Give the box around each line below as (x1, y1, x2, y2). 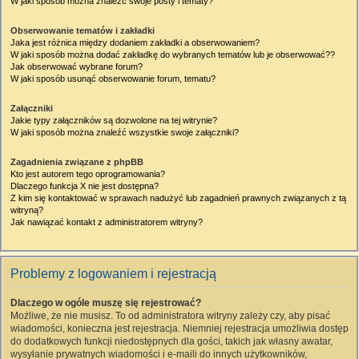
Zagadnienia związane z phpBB (10, 157, 143, 167)
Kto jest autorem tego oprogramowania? (10, 169, 165, 179)
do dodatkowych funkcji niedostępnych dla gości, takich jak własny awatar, (10, 336, 333, 347)
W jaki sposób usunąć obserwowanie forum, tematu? (10, 74, 216, 83)
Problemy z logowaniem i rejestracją (10, 267, 216, 280)
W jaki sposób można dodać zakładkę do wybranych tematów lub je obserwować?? (10, 50, 335, 59)
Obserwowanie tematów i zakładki (10, 26, 155, 35)
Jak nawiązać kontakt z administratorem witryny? (10, 217, 203, 227)
